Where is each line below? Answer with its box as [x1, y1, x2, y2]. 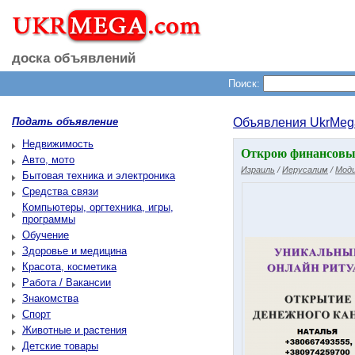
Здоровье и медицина [22, 245, 127, 257]
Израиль [241, 165, 275, 174]
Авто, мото [22, 154, 74, 166]
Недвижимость [22, 138, 94, 150]
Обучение [22, 229, 69, 241]
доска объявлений [12, 51, 136, 66]
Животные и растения [22, 324, 127, 336]
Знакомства [22, 292, 78, 304]
